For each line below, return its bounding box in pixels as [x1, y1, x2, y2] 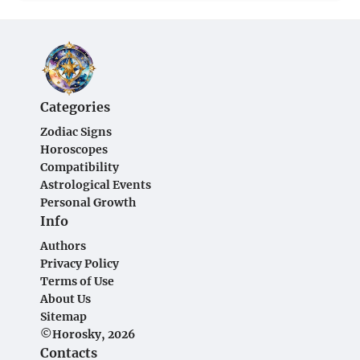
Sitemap [40, 309, 87, 324]
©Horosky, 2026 [40, 327, 135, 342]
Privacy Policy [40, 256, 119, 271]
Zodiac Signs [40, 125, 112, 139]
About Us [40, 292, 91, 306]
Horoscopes [40, 142, 108, 157]
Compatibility [40, 160, 119, 174]
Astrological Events [40, 178, 151, 192]
